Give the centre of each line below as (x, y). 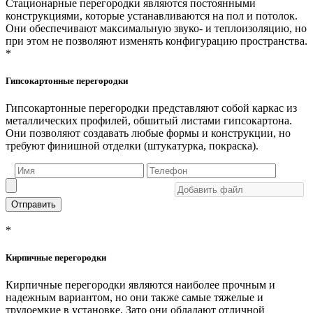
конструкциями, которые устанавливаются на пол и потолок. (152, 15)
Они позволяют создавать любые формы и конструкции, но (148, 133)
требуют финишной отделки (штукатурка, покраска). (132, 146)
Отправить (34, 205)
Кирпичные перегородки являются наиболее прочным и (140, 285)
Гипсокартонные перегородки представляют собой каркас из (151, 108)
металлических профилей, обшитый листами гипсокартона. (149, 121)
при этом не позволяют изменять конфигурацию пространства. (156, 41)
